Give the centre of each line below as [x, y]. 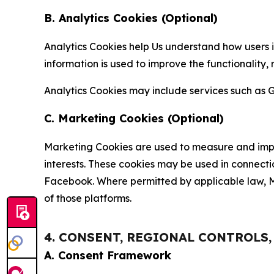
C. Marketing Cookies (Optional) [134, 118]
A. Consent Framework [108, 255]
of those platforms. [88, 198]
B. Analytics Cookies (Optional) [131, 18]
